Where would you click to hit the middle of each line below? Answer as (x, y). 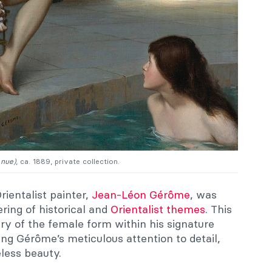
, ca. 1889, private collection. (68, 161)
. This (219, 209)
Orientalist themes (158, 209)
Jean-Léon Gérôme (141, 194)
